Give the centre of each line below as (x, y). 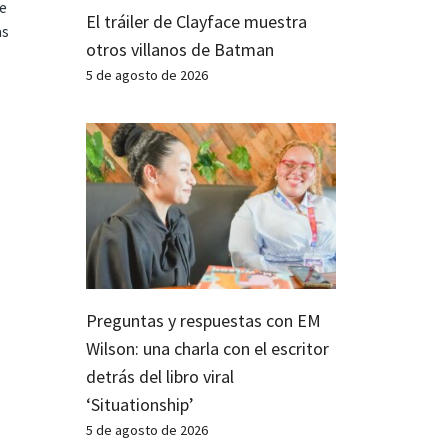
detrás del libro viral (160, 377)
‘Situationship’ (140, 405)
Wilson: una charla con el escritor (207, 349)
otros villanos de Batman (180, 49)
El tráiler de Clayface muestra (196, 21)
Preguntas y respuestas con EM (203, 321)
